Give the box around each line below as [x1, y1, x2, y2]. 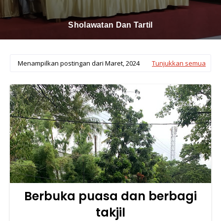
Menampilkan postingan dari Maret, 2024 [18, 58, 140, 68]
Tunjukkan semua [152, 58, 206, 68]
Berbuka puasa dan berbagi [24, 187, 197, 204]
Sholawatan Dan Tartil [68, 20, 153, 29]
